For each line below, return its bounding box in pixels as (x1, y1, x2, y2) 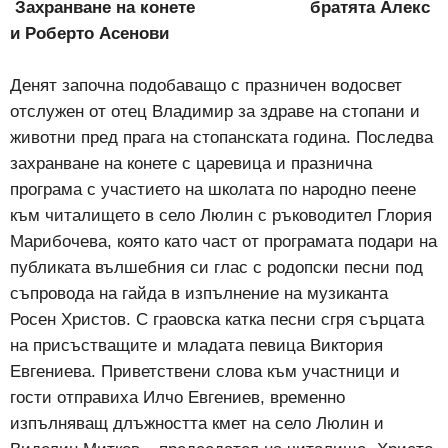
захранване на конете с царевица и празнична (10, 154, 372, 174)
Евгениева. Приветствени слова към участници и (10, 362, 400, 382)
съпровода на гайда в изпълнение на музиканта (10, 284, 388, 304)
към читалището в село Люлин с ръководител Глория (10, 206, 432, 226)
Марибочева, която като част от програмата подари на (10, 232, 437, 252)
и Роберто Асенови (10, 24, 169, 44)
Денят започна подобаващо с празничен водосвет (10, 76, 402, 96)
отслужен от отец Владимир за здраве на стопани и (10, 102, 420, 122)
